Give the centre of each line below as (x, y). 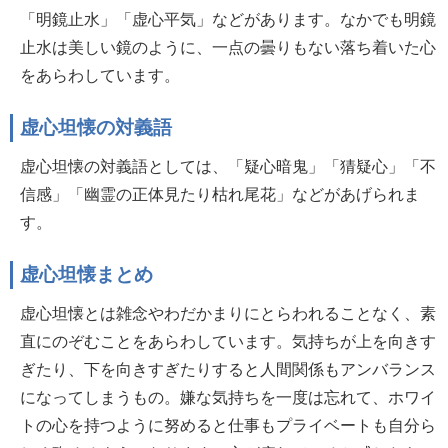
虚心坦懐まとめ (86, 275)
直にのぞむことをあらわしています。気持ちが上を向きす (228, 341)
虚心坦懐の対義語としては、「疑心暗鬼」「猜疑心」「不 (228, 166)
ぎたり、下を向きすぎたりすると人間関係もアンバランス (228, 369)
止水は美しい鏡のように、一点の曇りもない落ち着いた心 (228, 47)
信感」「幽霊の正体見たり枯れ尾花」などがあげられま (220, 194)
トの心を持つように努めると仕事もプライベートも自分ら (228, 425)
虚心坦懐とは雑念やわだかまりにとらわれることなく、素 (228, 313)
